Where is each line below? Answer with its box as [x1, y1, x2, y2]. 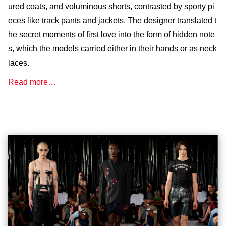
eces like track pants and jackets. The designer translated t [8, 16, 216, 25]
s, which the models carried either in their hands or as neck [8, 44, 217, 53]
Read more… [8, 77, 56, 86]
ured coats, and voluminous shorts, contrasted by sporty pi [8, 2, 214, 11]
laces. [8, 58, 29, 67]
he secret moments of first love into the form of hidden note [8, 30, 215, 39]
